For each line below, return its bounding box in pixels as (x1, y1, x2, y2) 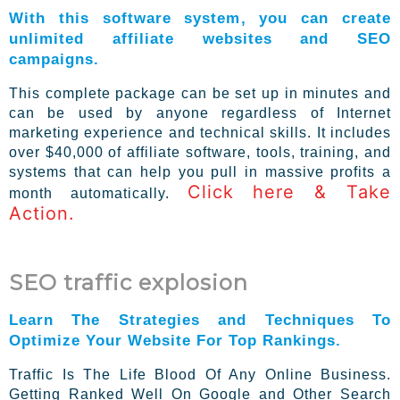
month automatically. (9, 186, 187, 202)
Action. (9, 203, 75, 225)
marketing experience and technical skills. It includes (9, 125, 391, 141)
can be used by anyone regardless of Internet (9, 105, 391, 121)
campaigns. (9, 50, 99, 69)
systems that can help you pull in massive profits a (9, 164, 391, 180)
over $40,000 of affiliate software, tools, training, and (9, 145, 391, 161)
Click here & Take (187, 181, 392, 204)
